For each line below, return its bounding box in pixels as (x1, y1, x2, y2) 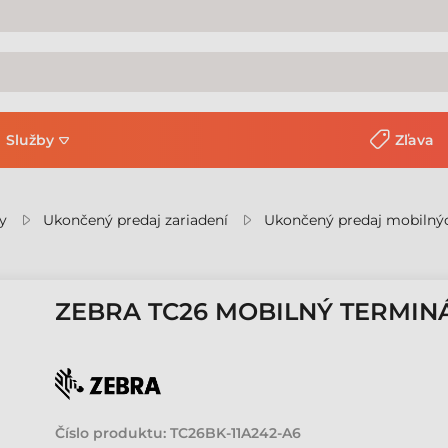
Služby (6, 131, 54, 149)
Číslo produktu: (55, 424, 167, 442)
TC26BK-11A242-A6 (170, 424, 302, 442)
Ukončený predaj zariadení (43, 211, 228, 229)
